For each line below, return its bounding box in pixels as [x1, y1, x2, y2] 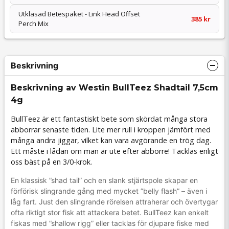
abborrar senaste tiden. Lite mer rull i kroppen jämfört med [11, 125, 211, 135]
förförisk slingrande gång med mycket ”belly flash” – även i [11, 186, 207, 195]
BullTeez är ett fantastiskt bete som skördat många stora [11, 114, 208, 124]
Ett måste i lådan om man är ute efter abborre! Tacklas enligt [11, 146, 218, 156]
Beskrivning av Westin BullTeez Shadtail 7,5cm [11, 83, 218, 93]
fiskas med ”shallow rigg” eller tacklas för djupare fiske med [11, 218, 209, 227]
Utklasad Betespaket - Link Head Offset [18, 9, 140, 19]
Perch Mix [18, 19, 49, 29]
